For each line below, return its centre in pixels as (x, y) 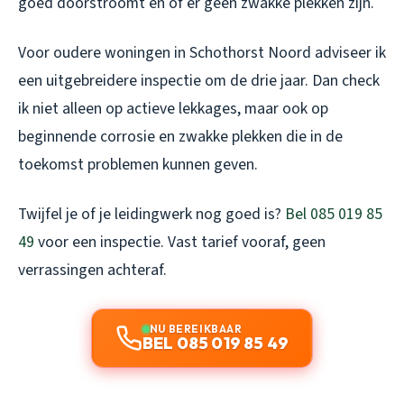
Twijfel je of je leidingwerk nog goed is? (151, 215)
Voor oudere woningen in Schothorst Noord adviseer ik (202, 53)
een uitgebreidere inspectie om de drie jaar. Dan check (199, 81)
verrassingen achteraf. (92, 271)
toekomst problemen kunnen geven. (138, 165)
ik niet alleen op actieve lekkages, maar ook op (173, 109)
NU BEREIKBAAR (196, 329)
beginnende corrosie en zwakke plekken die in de (180, 137)
